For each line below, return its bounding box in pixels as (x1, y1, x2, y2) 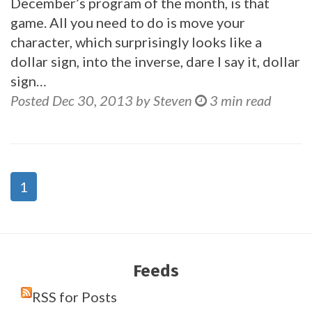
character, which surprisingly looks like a (10, 33, 262, 50)
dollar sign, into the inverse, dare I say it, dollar (10, 53, 300, 70)
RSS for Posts (32, 288, 117, 305)
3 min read (210, 92, 272, 109)
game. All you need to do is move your (10, 14, 245, 31)
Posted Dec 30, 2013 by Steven (10, 92, 192, 109)
